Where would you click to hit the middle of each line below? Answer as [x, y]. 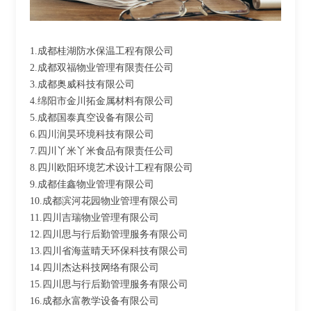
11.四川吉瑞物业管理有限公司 [94, 218]
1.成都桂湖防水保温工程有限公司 [102, 51]
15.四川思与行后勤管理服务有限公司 [109, 285]
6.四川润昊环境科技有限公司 [92, 135]
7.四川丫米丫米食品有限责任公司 [102, 151]
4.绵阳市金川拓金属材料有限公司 [102, 101]
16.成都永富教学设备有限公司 [94, 301]
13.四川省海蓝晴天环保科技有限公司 [109, 251]
